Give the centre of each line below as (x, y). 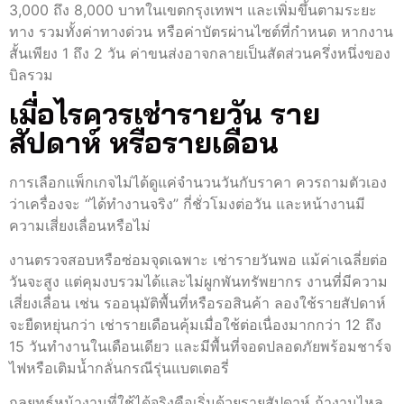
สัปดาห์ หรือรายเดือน (144, 142)
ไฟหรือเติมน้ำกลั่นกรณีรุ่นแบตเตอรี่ (119, 368)
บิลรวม (31, 75)
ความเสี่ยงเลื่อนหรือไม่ (80, 225)
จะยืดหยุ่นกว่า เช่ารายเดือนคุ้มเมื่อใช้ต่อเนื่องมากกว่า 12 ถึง (195, 325)
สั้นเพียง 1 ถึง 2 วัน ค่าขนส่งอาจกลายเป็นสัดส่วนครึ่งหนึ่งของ (200, 54)
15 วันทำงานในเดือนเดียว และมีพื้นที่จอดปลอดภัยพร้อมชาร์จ (200, 346)
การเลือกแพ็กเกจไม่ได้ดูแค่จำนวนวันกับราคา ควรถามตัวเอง (198, 182)
